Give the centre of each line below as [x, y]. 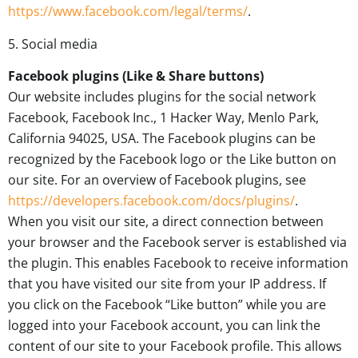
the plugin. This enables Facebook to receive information [178, 263]
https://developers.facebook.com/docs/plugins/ [151, 201]
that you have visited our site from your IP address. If [167, 284]
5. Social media [53, 44]
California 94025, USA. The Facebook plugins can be [162, 139]
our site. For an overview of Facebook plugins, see [157, 180]
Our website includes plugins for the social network [162, 97]
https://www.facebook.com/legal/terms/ [128, 12]
